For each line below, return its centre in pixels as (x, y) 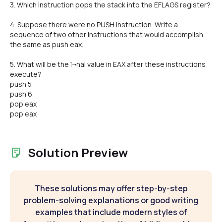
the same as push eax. (47, 44)
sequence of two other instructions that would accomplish (107, 34)
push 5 (21, 84)
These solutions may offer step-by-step (111, 188)
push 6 (21, 94)
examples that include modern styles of (111, 212)
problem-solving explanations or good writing (111, 200)
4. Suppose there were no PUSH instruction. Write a (94, 25)
